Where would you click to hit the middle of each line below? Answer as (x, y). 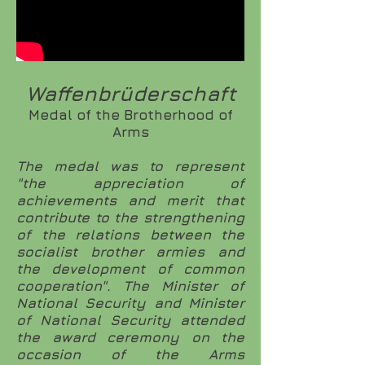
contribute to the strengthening (130, 218)
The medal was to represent (130, 166)
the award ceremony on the (130, 337)
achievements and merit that (130, 200)
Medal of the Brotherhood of (130, 115)
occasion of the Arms (130, 354)
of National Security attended (130, 320)
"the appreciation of (130, 183)
